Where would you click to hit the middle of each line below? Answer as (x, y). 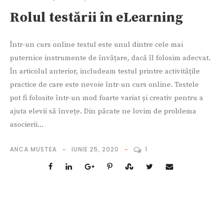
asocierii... (27, 125)
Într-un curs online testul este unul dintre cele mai (96, 45)
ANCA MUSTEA (33, 149)
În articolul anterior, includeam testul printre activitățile (105, 72)
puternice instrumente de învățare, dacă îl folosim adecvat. (110, 58)
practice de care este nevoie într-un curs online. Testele (104, 85)
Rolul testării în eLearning (96, 18)
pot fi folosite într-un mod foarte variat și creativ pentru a (107, 98)
